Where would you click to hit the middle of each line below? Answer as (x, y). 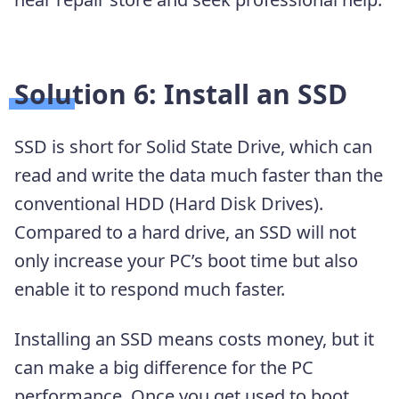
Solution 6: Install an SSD (181, 94)
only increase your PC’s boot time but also (186, 261)
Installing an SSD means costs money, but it (194, 339)
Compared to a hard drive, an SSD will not (185, 232)
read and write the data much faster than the (199, 175)
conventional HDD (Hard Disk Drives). (169, 204)
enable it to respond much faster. (150, 289)
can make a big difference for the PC (164, 368)
